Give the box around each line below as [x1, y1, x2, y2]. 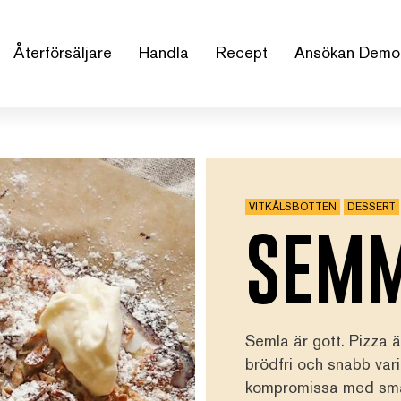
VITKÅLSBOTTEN [249, 200, 337, 213]
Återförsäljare [13, 43, 112, 63]
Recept [215, 43, 268, 63]
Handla [138, 43, 189, 63]
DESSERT [347, 200, 396, 213]
